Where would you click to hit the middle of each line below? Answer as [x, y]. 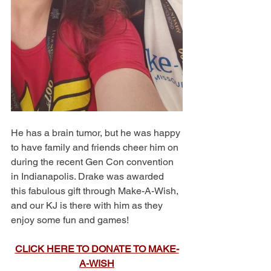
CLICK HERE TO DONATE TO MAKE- [97, 249]
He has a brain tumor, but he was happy [97, 133]
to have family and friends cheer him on [96, 147]
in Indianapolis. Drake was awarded [89, 176]
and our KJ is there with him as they [88, 205]
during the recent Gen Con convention [93, 162]
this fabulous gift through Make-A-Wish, [96, 191]
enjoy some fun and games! [70, 220]
